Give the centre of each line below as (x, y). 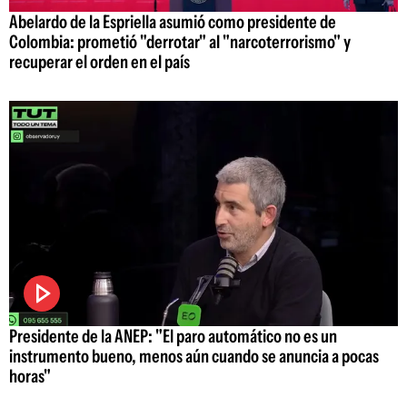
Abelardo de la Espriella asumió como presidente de (173, 21)
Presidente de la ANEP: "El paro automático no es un (173, 337)
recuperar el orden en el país (99, 61)
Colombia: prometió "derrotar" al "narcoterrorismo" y (180, 41)
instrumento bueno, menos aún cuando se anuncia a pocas (194, 357)
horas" (30, 377)
